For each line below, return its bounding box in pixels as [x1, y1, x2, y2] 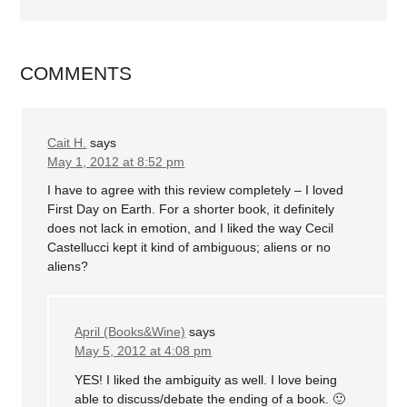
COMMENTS [20, 62, 133, 84]
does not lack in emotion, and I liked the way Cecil [47, 221, 334, 236]
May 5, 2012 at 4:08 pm [74, 343, 213, 359]
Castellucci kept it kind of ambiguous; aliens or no [47, 240, 332, 255]
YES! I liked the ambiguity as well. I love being [74, 372, 338, 387]
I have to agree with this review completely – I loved [47, 183, 344, 198]
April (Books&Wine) [74, 324, 186, 340]
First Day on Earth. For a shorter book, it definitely [47, 202, 335, 217]
